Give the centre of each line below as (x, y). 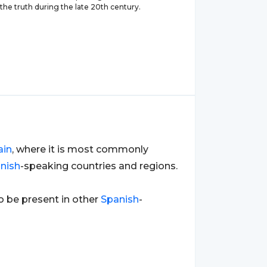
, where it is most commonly (80, 149)
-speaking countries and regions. (99, 166)
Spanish (120, 199)
